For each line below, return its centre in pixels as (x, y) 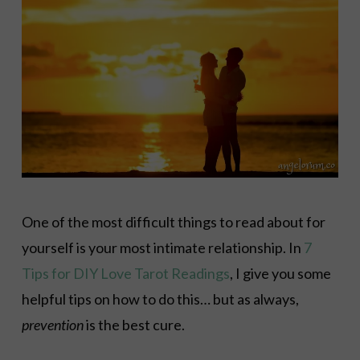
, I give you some (280, 273)
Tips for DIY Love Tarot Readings (125, 273)
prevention (52, 325)
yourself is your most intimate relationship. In (162, 247)
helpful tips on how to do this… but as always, (160, 299)
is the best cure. (134, 325)
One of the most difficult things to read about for (173, 222)
